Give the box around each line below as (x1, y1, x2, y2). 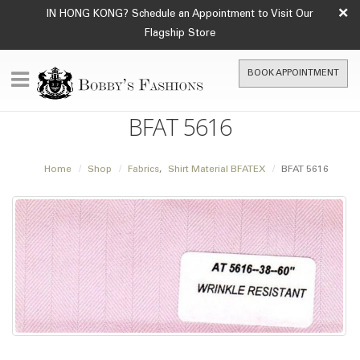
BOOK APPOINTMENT (247, 69, 339, 78)
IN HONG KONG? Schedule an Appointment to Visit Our (47, 10, 313, 20)
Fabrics (127, 165, 159, 174)
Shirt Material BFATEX (167, 165, 265, 174)
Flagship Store (145, 29, 215, 39)
